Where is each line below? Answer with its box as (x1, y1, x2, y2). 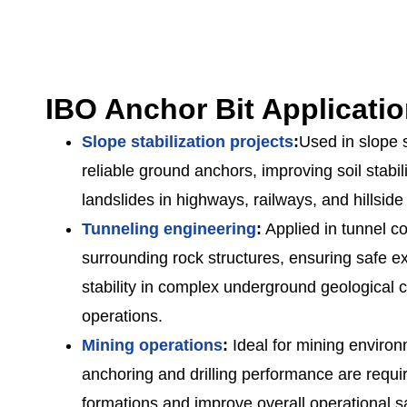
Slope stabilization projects (82, 132, 293, 151)
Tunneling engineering (82, 219, 256, 238)
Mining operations (82, 335, 223, 354)
